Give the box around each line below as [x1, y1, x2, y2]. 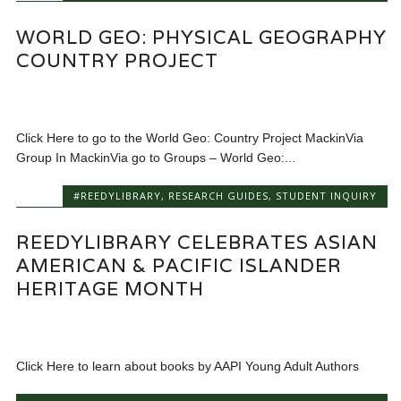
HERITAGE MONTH [16, 276, 205, 301]
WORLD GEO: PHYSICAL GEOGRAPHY [16, 24, 388, 49]
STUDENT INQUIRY [275, 188, 377, 202]
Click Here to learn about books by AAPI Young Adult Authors [16, 358, 360, 373]
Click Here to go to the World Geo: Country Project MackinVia [16, 130, 364, 145]
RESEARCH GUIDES [167, 188, 269, 202]
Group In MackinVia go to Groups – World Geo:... [16, 149, 296, 165]
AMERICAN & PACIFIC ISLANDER [16, 252, 343, 277]
